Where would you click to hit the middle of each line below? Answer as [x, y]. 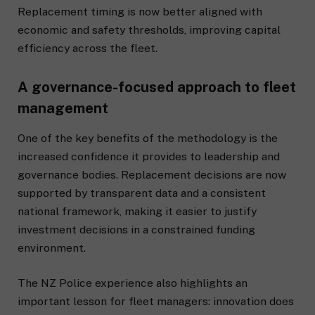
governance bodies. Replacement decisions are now [152, 174]
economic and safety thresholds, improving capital [149, 30]
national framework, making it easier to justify [137, 211]
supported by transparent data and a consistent [142, 193]
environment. [52, 247]
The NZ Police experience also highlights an [133, 283]
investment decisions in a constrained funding [136, 229]
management [63, 108]
